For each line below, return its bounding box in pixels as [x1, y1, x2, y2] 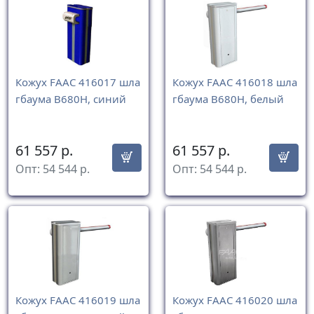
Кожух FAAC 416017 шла [15, 75, 140, 90]
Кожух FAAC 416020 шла [172, 293, 297, 308]
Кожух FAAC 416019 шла [15, 293, 140, 308]
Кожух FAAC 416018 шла [172, 75, 297, 90]
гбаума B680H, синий [15, 92, 126, 107]
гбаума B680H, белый [172, 92, 284, 107]
